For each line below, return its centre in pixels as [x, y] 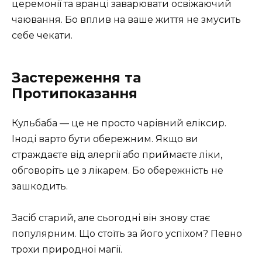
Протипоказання [75, 94]
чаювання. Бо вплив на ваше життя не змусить [126, 20]
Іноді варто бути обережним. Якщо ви [105, 139]
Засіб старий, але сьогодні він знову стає [111, 218]
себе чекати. [42, 36]
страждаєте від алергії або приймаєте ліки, [117, 155]
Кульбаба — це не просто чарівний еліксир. [119, 123]
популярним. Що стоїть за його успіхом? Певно [127, 234]
